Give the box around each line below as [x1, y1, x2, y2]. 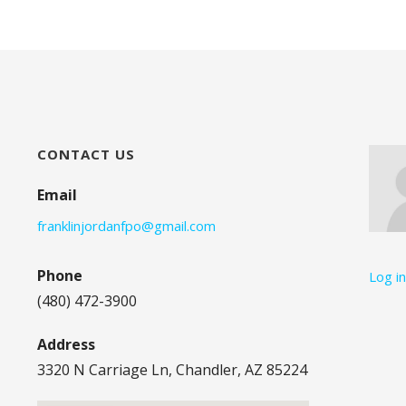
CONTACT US [36, 144, 135, 163]
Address [36, 333, 95, 354]
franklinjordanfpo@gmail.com [36, 216, 216, 235]
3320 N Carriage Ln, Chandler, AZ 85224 [36, 359, 307, 380]
